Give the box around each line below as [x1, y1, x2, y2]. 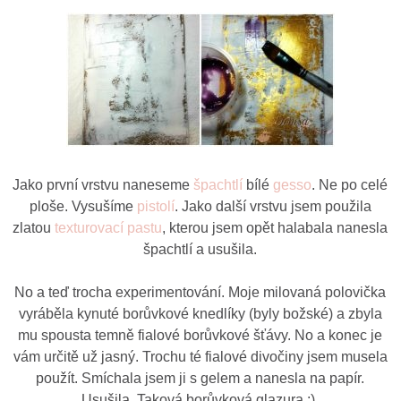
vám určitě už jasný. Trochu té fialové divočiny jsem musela [13, 348, 388, 364]
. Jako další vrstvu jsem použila [174, 198, 371, 214]
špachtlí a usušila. [143, 241, 258, 257]
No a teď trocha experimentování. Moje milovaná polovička [14, 284, 387, 300]
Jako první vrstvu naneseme [13, 176, 194, 192]
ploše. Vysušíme [29, 198, 137, 214]
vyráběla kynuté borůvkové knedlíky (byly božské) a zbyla [18, 305, 382, 321]
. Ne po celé [311, 176, 388, 192]
